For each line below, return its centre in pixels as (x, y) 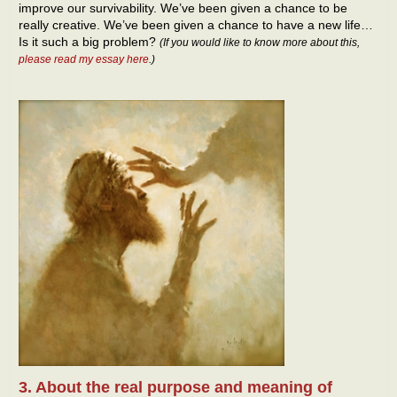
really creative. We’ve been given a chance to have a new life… (196, 24)
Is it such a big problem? (89, 41)
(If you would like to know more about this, (260, 42)
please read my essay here (84, 59)
